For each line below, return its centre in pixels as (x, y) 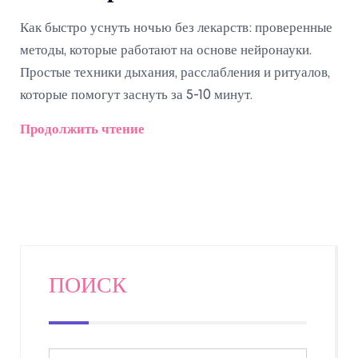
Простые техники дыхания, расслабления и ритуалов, (175, 73)
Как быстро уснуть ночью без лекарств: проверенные (176, 28)
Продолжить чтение (82, 129)
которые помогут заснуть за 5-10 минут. (136, 95)
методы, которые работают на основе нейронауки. (166, 50)
